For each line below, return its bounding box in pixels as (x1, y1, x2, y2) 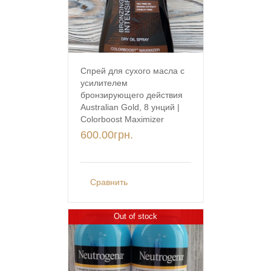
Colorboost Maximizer (80, 114, 164, 125)
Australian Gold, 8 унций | (80, 102, 180, 113)
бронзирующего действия (80, 90, 183, 100)
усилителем (80, 78, 128, 88)
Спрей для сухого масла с (80, 66, 184, 76)
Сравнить (90, 177, 128, 188)
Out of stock (113, 211, 157, 221)
